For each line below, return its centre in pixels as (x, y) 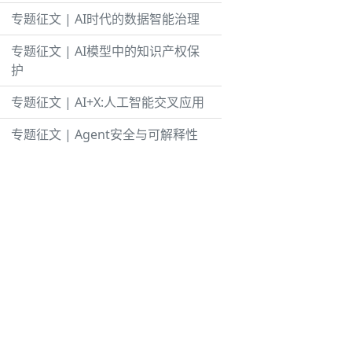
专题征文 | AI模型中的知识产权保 (105, 51)
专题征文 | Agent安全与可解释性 (104, 134)
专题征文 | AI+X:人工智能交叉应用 (108, 102)
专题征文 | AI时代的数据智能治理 (105, 19)
